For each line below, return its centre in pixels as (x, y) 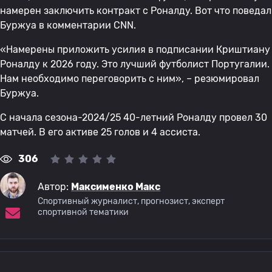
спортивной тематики (83, 212)
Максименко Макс (116, 187)
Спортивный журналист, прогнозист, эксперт (131, 202)
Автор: (55, 187)
